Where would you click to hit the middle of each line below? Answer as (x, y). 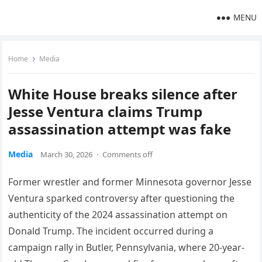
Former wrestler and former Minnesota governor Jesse (130, 182)
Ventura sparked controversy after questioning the (122, 198)
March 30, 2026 (67, 154)
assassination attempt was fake (120, 129)
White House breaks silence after (123, 94)
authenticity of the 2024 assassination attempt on (118, 215)
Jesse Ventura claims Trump (106, 111)
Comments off (128, 154)
